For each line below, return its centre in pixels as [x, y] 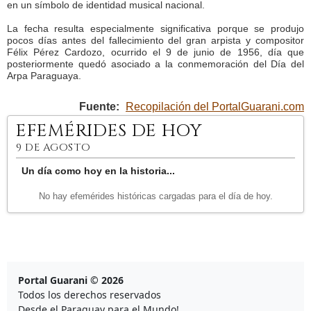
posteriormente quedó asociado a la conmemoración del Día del [155, 64]
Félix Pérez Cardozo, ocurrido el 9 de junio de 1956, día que [155, 52]
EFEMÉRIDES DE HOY [109, 131]
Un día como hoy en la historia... [98, 171]
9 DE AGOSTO [53, 148]
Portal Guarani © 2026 [71, 280]
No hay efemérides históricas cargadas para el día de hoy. [155, 196]
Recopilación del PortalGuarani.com [215, 107]
